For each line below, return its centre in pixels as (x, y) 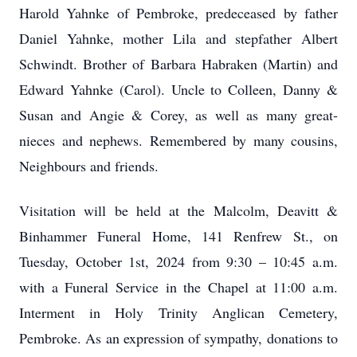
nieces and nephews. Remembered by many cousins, (178, 140)
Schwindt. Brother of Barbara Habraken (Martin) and (178, 64)
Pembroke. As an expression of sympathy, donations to (178, 338)
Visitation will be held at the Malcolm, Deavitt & (178, 210)
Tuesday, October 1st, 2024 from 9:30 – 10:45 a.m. (178, 261)
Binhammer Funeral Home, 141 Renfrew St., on (178, 236)
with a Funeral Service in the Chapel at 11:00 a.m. (178, 287)
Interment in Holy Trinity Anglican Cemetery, (178, 312)
